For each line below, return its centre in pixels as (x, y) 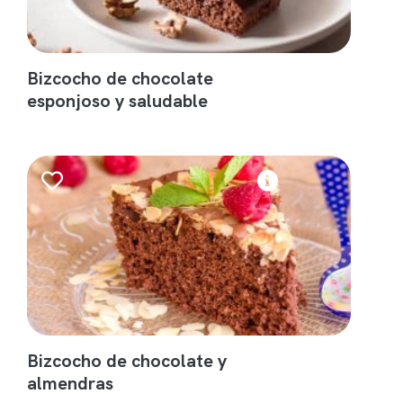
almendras (71, 382)
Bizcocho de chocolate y (127, 360)
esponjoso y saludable (118, 100)
